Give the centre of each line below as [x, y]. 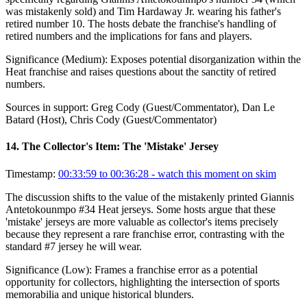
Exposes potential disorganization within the [206, 60]
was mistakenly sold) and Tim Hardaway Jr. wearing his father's [143, 12]
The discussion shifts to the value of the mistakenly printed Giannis [150, 197]
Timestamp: [30, 173]
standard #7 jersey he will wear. [74, 246]
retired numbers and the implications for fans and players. [129, 36]
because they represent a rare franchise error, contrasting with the [145, 234]
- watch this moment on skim [212, 173]
